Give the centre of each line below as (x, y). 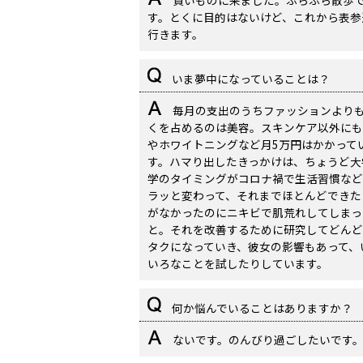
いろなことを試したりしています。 (238, 263)
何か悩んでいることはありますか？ (261, 308)
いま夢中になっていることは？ (250, 79)
